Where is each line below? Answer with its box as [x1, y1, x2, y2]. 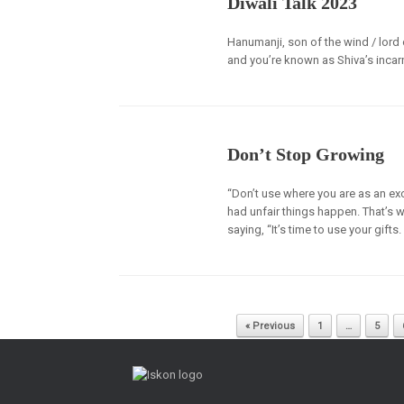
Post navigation [119, 311, 196, 325]
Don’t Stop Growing [227, 144, 385, 164]
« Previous [244, 320, 295, 332]
